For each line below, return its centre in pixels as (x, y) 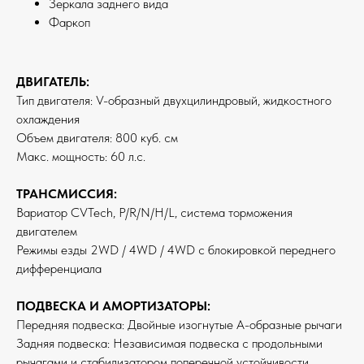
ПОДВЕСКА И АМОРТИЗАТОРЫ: (113, 306)
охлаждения (48, 119)
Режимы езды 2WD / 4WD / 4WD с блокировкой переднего (176, 250)
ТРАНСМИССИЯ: (67, 194)
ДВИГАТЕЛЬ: (53, 82)
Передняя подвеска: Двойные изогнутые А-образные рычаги (179, 325)
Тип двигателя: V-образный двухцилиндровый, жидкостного (174, 101)
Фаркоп (69, 23)
